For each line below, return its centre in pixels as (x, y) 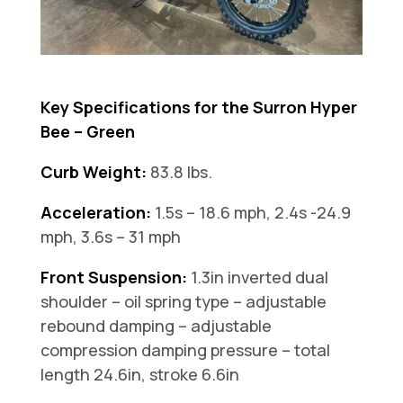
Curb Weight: (93, 172)
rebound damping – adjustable (156, 326)
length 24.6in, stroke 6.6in (139, 375)
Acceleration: (95, 213)
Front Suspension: (113, 278)
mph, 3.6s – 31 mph (110, 237)
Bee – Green (89, 132)
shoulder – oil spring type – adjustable (183, 302)
